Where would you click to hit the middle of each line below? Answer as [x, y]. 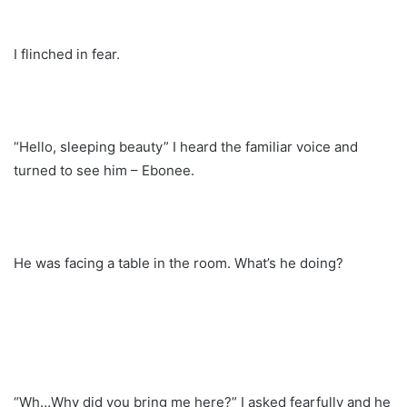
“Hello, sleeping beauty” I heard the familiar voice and [186, 146]
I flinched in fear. [67, 54]
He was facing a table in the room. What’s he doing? [179, 263]
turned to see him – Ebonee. [104, 170]
